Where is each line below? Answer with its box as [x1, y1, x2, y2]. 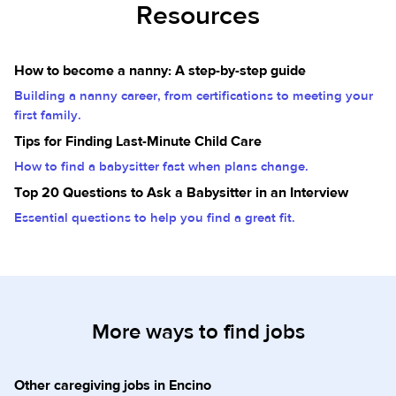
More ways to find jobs [91, 318, 305, 346]
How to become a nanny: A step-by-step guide [14, 62, 306, 80]
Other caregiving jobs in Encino [14, 377, 211, 394]
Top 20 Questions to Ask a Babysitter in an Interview [14, 184, 348, 202]
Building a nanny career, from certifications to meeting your [14, 88, 373, 104]
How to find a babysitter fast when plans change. [14, 158, 308, 175]
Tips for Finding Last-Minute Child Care [14, 133, 262, 150]
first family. [14, 107, 81, 124]
